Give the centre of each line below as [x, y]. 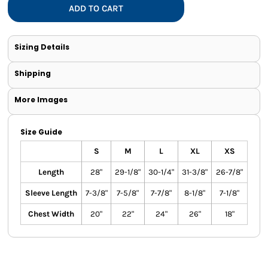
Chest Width [51, 214]
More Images [41, 100]
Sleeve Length [51, 193]
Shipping [33, 74]
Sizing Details [42, 47]
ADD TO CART [96, 8]
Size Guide [41, 132]
